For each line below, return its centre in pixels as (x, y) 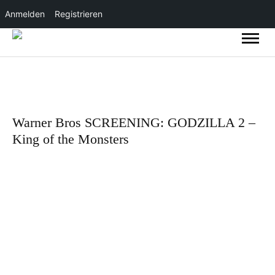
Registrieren (79, 14)
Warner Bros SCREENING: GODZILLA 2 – (134, 122)
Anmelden (25, 14)
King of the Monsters (71, 139)
